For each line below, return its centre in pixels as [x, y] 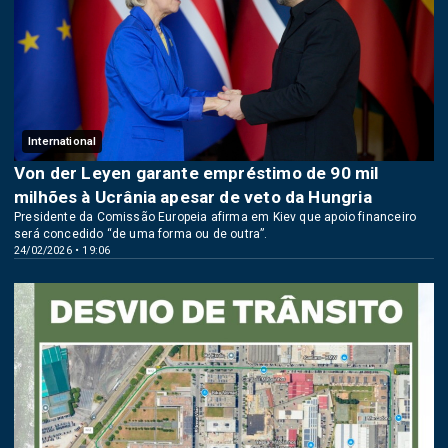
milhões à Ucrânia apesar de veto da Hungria [193, 197]
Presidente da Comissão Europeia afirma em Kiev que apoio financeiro [215, 217]
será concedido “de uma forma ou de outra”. [141, 234]
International [62, 142]
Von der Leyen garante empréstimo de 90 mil [196, 173]
